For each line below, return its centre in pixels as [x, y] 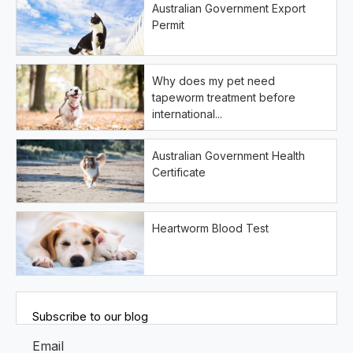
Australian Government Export [229, 8]
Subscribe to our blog [90, 316]
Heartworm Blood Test [211, 228]
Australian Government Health [229, 156]
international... [188, 114]
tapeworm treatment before [224, 97]
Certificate [179, 172]
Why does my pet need [214, 81]
